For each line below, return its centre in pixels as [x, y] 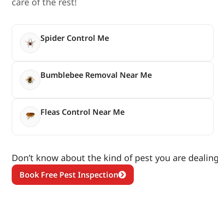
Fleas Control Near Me [82, 112]
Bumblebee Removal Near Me [96, 75]
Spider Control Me [75, 38]
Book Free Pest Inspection [69, 174]
